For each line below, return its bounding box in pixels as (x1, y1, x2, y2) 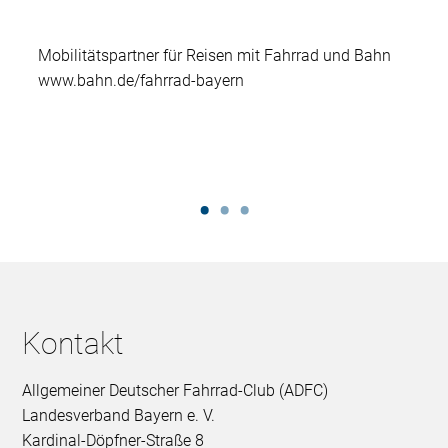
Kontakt (22, 325, 125, 361)
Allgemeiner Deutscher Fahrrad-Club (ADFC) (22, 380, 329, 400)
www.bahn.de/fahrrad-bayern (38, 70, 245, 90)
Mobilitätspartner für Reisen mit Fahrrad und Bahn (38, 45, 392, 65)
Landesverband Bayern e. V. (22, 405, 216, 425)
